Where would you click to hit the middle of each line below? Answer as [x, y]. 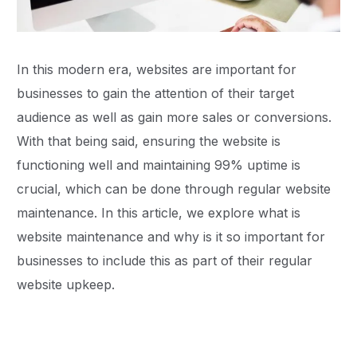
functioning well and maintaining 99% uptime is [159, 165]
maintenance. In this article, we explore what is [159, 213]
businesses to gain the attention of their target [156, 94]
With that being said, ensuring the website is [149, 141]
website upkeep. [68, 285]
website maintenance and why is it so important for [171, 237]
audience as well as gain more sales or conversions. [175, 118]
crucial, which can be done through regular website [174, 189]
